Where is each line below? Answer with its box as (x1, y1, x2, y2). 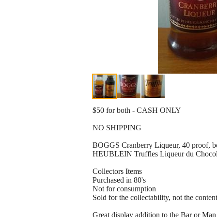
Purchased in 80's (93, 176, 146, 185)
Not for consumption (93, 185, 156, 193)
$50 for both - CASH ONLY (93, 106, 181, 115)
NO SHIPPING (93, 124, 141, 132)
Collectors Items (93, 167, 142, 176)
